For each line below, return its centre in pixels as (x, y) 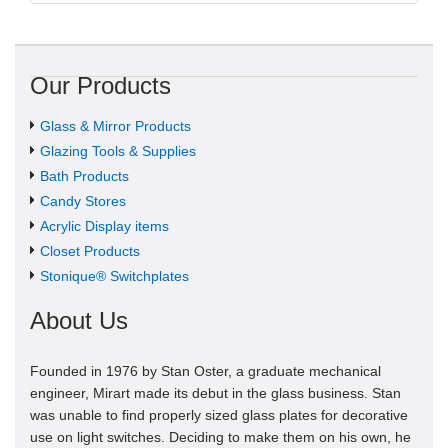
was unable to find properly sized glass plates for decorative (219, 415)
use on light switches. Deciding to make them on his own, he (220, 437)
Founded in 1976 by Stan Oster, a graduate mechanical (205, 371)
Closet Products (90, 251)
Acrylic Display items (104, 226)
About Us (79, 321)
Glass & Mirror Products (115, 126)
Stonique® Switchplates (114, 276)
